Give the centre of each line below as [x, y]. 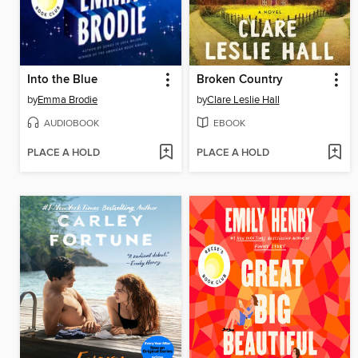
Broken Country [239, 80]
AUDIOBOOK [72, 123]
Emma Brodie [68, 100]
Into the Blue [62, 80]
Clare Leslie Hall [243, 100]
